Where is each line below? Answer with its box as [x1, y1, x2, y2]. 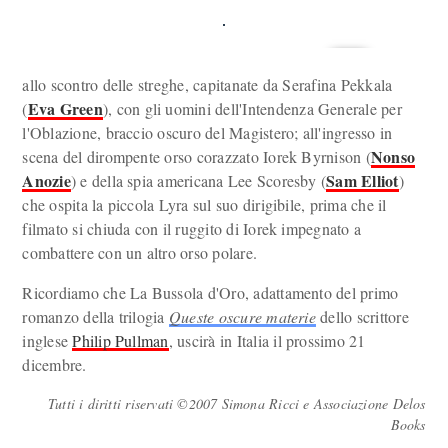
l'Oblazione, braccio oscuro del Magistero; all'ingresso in [22, 122, 393, 143]
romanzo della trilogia [22, 306, 169, 327]
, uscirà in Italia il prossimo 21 [168, 330, 366, 351]
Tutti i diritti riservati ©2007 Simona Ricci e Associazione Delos [47, 394, 426, 413]
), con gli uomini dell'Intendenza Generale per [102, 98, 402, 119]
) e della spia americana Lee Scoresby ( [70, 170, 327, 191]
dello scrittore [315, 306, 409, 327]
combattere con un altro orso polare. [22, 242, 258, 263]
